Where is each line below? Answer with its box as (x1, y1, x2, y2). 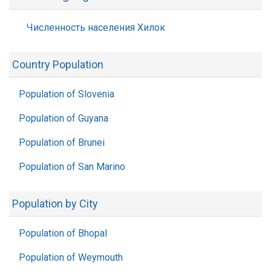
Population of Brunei (19, 137, 105, 148)
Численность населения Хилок (27, 22, 165, 33)
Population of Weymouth (19, 252, 123, 263)
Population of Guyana (19, 113, 108, 124)
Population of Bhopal (19, 227, 107, 239)
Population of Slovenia (19, 88, 114, 100)
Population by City (12, 197, 98, 210)
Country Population (12, 58, 103, 71)
